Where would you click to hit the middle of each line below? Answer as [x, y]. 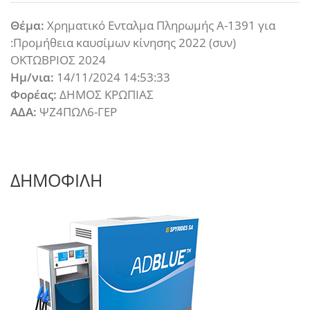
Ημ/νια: [32, 77]
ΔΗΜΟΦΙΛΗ [56, 180]
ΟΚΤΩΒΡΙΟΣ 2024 [58, 60]
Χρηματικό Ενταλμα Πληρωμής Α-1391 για [160, 25]
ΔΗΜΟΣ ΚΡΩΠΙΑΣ [105, 94]
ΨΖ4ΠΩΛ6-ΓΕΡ [77, 112]
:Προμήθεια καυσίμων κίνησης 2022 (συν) [123, 43]
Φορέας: [34, 94]
